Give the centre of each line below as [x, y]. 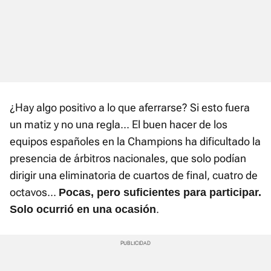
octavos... [34, 192]
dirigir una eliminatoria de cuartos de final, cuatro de [134, 175]
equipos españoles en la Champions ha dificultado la [135, 142]
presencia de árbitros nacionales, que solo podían [128, 158]
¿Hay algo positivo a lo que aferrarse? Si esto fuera [130, 108]
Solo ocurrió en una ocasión [83, 210]
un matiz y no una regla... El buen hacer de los [119, 125]
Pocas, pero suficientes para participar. [160, 193]
